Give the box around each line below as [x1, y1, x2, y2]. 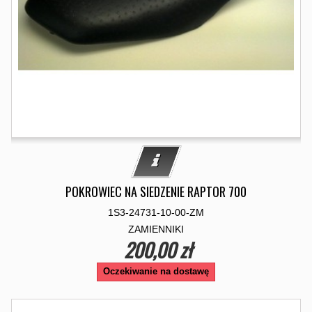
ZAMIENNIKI [128, 224, 184, 235]
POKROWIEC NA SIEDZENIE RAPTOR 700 [65, 182, 247, 201]
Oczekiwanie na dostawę [103, 266, 209, 276]
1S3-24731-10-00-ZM [108, 207, 204, 218]
